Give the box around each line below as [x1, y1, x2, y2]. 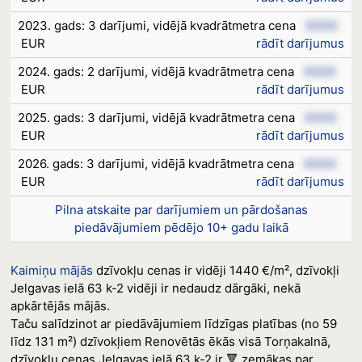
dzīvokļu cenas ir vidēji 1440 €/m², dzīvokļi [92, 263, 339, 278]
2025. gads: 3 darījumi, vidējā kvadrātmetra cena [18, 110, 298, 125]
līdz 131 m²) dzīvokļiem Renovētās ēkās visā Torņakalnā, [10, 334, 330, 349]
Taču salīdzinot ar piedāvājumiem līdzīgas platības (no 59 [10, 316, 337, 331]
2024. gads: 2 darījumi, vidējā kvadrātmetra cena [18, 64, 297, 79]
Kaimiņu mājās [10, 263, 93, 278]
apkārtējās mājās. [10, 298, 110, 314]
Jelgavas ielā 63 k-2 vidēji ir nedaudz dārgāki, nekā [10, 280, 301, 296]
